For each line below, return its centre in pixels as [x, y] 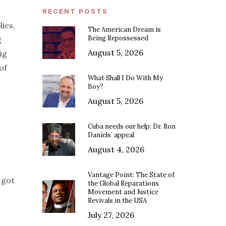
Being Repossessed [118, 38]
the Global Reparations [124, 184]
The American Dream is [125, 30]
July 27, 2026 [111, 215]
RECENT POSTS [75, 11]
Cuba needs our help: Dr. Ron [132, 127]
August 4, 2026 [116, 150]
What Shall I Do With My [126, 78]
